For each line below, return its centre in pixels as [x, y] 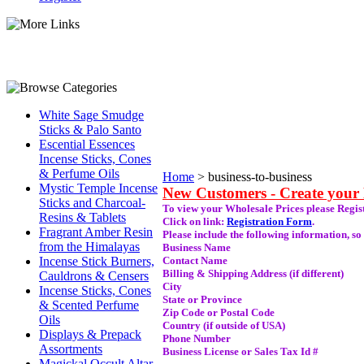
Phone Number [197, 338]
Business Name [197, 247]
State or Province [202, 299]
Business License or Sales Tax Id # [240, 351]
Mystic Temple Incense [98, 188]
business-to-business [260, 177]
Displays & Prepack [90, 334]
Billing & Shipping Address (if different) [253, 273]
